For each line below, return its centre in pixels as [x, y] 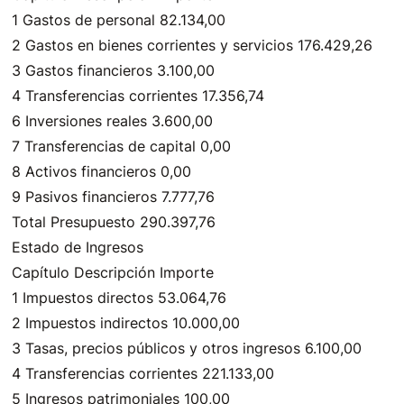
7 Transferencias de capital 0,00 [122, 146]
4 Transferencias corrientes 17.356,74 [138, 96]
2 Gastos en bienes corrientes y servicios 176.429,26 [193, 45]
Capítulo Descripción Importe [113, 272]
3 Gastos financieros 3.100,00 [114, 70]
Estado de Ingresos [78, 247]
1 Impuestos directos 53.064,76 [119, 298]
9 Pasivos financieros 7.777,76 [114, 197]
